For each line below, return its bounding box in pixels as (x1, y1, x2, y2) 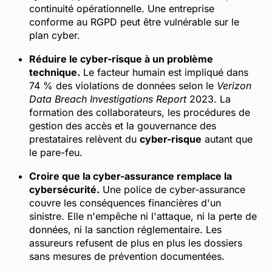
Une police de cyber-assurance (100, 183, 245, 195)
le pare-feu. (29, 146, 83, 158)
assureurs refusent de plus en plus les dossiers (29, 236, 242, 249)
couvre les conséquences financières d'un (29, 196, 221, 209)
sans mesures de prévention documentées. (29, 250, 225, 262)
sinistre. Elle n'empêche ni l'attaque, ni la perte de (29, 209, 257, 222)
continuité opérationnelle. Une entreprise (29, 2, 214, 15)
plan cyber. (29, 29, 80, 41)
